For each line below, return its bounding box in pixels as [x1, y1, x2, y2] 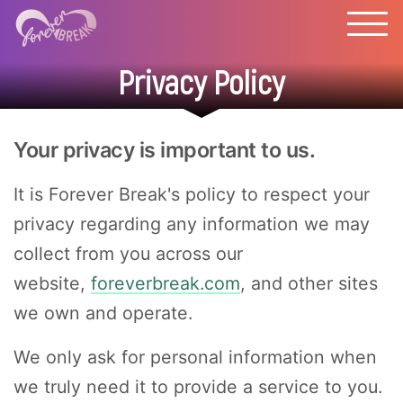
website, [13, 273, 91, 294]
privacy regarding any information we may [13, 213, 370, 235]
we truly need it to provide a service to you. [13, 376, 382, 398]
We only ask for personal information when [13, 346, 377, 368]
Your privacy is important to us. [13, 137, 315, 163]
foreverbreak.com [91, 273, 240, 294]
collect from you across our [13, 243, 243, 264]
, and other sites [240, 273, 378, 294]
